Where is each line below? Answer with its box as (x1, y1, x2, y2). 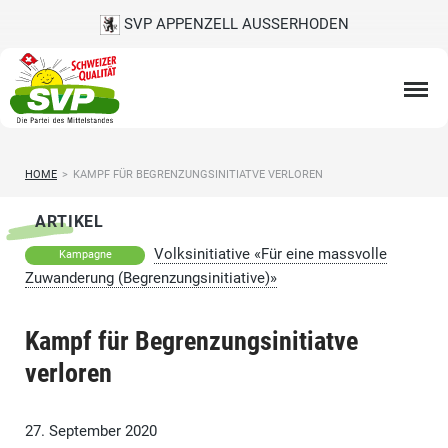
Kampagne (58, 248, 112, 262)
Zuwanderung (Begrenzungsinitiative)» (25, 269, 277, 288)
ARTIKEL (35, 212, 104, 232)
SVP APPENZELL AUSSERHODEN (119, 15, 349, 33)
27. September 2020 (25, 422, 157, 441)
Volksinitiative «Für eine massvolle (154, 245, 387, 264)
